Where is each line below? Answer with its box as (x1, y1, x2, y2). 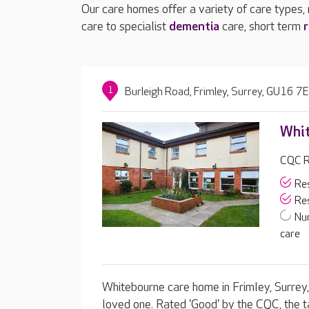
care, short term (219, 19, 303, 34)
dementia (169, 19, 219, 34)
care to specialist (81, 19, 169, 34)
